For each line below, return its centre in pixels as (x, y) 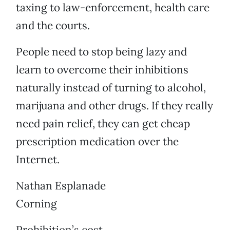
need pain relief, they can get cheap (103, 124)
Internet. (38, 160)
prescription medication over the (97, 142)
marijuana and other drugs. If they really (114, 106)
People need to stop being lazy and (101, 52)
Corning (36, 204)
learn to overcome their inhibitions (102, 70)
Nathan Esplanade (61, 186)
